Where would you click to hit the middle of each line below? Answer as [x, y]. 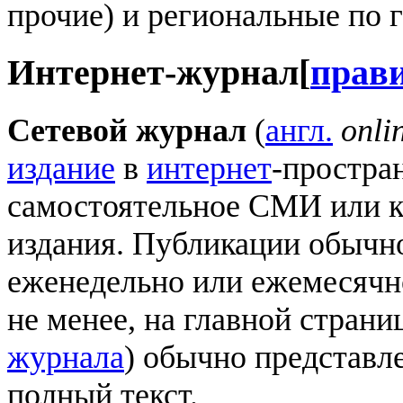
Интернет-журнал [153, 72]
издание [61, 168]
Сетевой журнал [127, 130]
